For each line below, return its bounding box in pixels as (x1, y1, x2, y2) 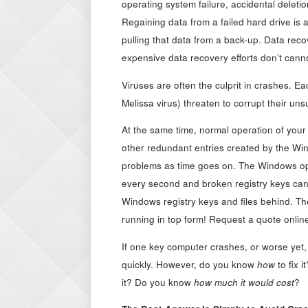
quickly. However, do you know (122, 257, 257, 271)
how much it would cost (194, 275, 294, 289)
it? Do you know (122, 275, 194, 289)
